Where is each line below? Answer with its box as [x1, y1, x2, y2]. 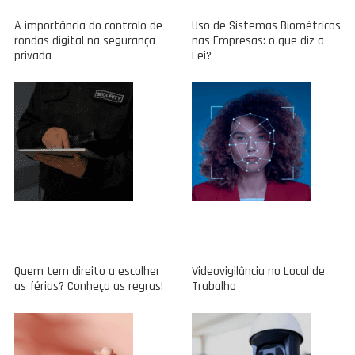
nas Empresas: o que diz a [191, 32, 324, 49]
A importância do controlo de [13, 17, 162, 34]
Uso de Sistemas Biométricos [191, 17, 341, 34]
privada [13, 47, 52, 64]
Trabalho [191, 277, 236, 295]
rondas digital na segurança [13, 32, 155, 49]
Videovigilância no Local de [191, 262, 325, 280]
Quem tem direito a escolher [13, 262, 160, 280]
